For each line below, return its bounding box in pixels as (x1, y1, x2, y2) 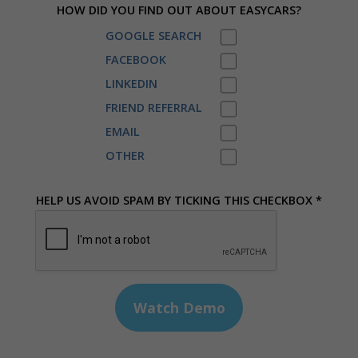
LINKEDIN (105, 76, 157, 92)
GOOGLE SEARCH (105, 28, 201, 44)
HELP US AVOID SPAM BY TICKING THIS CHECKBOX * (36, 193, 322, 209)
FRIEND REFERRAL (105, 100, 202, 116)
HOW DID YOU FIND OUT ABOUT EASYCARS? (57, 2, 301, 18)
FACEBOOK (105, 52, 166, 68)
